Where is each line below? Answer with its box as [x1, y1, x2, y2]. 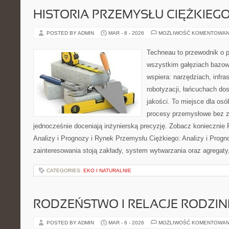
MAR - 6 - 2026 [108, 220, 144, 225]
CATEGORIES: [47, 168, 83, 173]
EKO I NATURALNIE [83, 168, 131, 173]
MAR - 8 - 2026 [108, 30, 144, 36]
